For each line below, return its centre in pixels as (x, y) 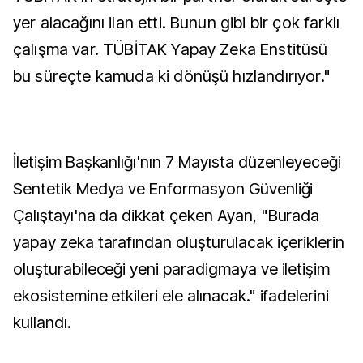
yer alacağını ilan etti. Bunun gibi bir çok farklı (177, 23)
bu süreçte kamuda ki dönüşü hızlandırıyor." (172, 76)
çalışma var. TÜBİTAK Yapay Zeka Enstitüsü (171, 49)
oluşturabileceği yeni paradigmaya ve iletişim (172, 269)
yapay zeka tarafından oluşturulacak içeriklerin (179, 242)
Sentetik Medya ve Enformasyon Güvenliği (163, 189)
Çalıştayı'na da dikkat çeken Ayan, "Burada (167, 216)
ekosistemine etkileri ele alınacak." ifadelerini (171, 296)
